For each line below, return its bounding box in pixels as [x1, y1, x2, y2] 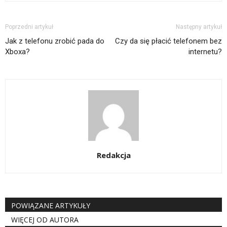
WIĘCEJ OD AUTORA [11, 215, 79, 224]
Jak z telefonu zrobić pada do [5, 36, 104, 46]
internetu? [188, 47, 222, 56]
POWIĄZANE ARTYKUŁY [11, 201, 90, 210]
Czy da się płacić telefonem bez [115, 36, 222, 46]
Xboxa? [5, 47, 30, 56]
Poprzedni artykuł [5, 23, 53, 30]
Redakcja [96, 150, 131, 160]
